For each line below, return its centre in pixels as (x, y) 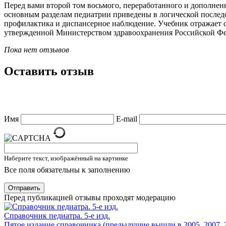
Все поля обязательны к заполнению (67, 169)
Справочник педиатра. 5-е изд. (57, 215)
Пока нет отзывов (37, 49)
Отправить (24, 188)
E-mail (127, 119)
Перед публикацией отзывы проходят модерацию (90, 197)
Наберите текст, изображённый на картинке (66, 158)
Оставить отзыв (49, 71)
